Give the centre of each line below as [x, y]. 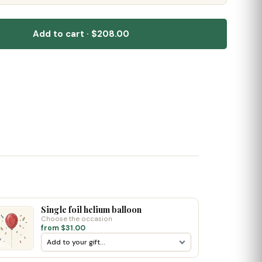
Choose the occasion [76, 219]
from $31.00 [63, 228]
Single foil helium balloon [91, 209]
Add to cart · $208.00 [81, 34]
